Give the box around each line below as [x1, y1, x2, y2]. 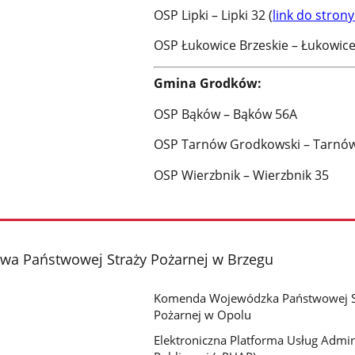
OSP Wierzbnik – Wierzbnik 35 [154, 166, 330, 185]
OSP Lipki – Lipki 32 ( [154, 6, 273, 24]
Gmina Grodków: [154, 74, 262, 93]
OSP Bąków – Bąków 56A [154, 105, 298, 123]
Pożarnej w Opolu [154, 307, 252, 323]
